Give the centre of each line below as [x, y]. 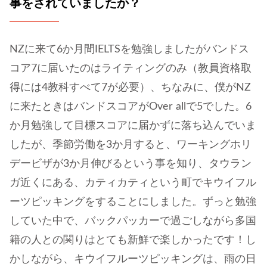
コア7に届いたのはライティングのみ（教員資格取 [131, 69]
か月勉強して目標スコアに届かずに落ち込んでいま [133, 126]
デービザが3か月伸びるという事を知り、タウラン [131, 164]
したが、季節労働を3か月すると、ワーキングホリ [131, 145]
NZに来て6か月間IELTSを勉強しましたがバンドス [129, 50]
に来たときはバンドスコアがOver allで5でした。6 [131, 107]
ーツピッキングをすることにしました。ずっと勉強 [133, 202]
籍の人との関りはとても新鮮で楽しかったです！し [133, 240]
